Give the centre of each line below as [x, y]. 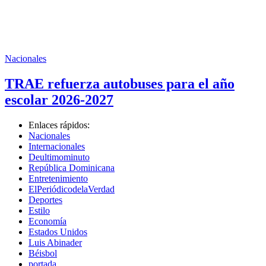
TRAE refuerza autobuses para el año [120, 84]
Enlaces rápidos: [59, 125]
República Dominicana [72, 167]
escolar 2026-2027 [59, 100]
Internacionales [57, 146]
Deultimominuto [59, 157]
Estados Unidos [58, 232]
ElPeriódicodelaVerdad [72, 189]
